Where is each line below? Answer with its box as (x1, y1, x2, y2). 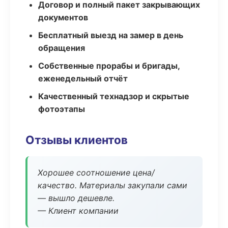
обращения (38, 43, 85, 53)
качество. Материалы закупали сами (38, 180, 187, 190)
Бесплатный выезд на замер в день (38, 30, 183, 40)
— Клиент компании (38, 206, 119, 216)
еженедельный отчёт (38, 73, 128, 83)
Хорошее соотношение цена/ (38, 167, 155, 178)
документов (38, 12, 88, 22)
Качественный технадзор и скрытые (38, 91, 189, 101)
